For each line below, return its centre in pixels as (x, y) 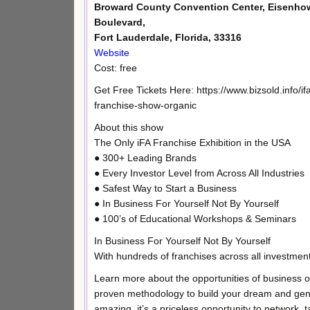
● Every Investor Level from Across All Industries (199, 173)
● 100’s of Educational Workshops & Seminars (195, 218)
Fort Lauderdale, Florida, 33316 (168, 38)
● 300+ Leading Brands (145, 157)
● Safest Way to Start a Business (165, 188)
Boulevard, (120, 22)
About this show (129, 127)
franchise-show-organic (145, 106)
